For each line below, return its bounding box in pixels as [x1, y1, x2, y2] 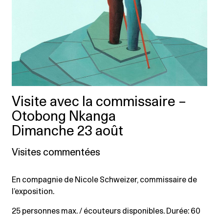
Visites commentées [12, 147, 100, 157]
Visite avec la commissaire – [12, 95, 186, 109]
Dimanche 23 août [12, 124, 123, 138]
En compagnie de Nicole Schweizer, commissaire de [12, 175, 197, 184]
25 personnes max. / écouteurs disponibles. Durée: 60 [12, 207, 200, 215]
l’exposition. [12, 187, 54, 196]
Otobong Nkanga [12, 109, 116, 124]
